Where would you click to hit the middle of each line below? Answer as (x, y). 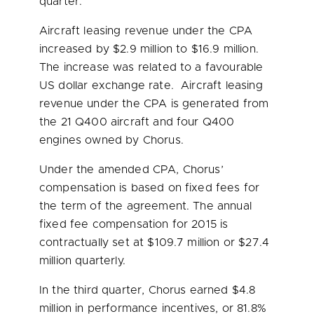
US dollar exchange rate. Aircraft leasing (151, 86)
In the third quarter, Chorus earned (136, 290)
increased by (76, 49)
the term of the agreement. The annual (145, 206)
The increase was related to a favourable (151, 67)
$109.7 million (184, 243)
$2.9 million (143, 49)
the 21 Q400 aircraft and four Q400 (137, 122)
